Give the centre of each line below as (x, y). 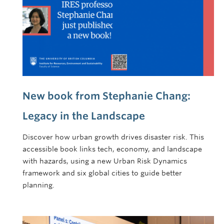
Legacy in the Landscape (84, 116)
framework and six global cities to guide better (102, 173)
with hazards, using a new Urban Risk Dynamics (105, 161)
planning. (38, 185)
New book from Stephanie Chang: (106, 96)
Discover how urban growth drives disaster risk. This (113, 137)
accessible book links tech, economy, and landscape (112, 149)
